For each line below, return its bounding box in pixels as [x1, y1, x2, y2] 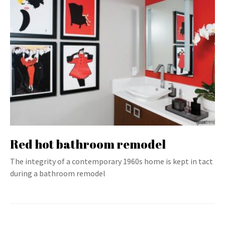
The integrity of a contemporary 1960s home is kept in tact [10, 156, 213, 166]
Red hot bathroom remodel [10, 136, 166, 152]
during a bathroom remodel [10, 168, 105, 178]
